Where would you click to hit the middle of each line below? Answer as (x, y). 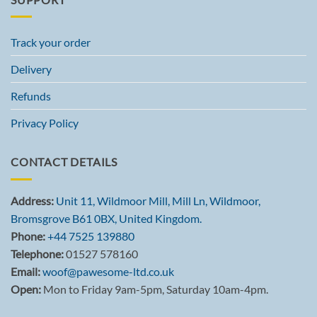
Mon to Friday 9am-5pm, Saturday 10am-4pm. (155, 289)
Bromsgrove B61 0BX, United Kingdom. (106, 219)
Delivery (31, 69)
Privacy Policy (45, 123)
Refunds (31, 96)
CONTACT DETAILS (64, 162)
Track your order (51, 42)
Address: (32, 201)
